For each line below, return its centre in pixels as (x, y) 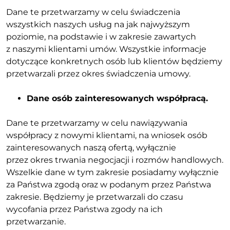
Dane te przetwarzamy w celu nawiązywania (97, 123)
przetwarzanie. (36, 221)
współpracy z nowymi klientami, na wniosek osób (107, 135)
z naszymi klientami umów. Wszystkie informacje (106, 49)
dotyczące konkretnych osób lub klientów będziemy (114, 61)
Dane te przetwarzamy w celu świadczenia (93, 12)
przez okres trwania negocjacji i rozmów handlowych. (115, 160)
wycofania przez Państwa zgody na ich (84, 209)
